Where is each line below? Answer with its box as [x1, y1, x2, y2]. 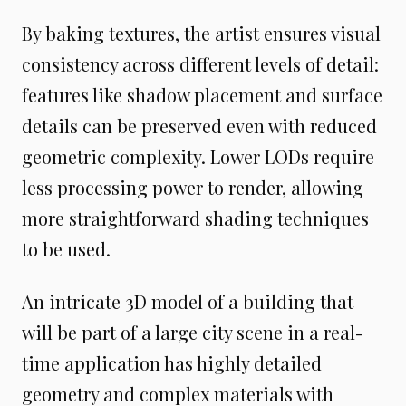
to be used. [22, 237, 111, 262]
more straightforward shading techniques [22, 206, 369, 231]
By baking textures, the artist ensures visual [22, 21, 381, 46]
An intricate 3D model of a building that [22, 289, 353, 314]
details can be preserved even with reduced [22, 113, 377, 139]
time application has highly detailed [22, 351, 322, 376]
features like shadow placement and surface [22, 82, 382, 108]
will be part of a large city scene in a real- [22, 320, 363, 345]
